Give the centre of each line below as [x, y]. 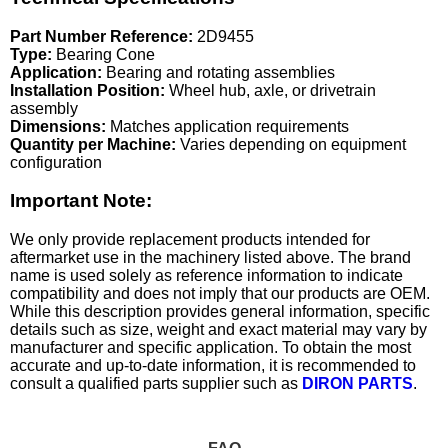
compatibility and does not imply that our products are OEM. [220, 293]
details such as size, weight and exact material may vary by [218, 329]
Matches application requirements [227, 126]
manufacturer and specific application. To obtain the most [210, 347]
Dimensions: [58, 126]
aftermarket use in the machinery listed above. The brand [210, 257]
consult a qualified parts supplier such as [156, 383]
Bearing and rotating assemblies [218, 72]
